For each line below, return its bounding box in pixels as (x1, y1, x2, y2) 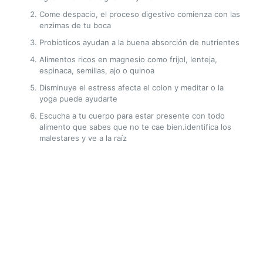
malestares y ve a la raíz (39, 133, 127, 143)
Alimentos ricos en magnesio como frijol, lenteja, (39, 55, 217, 64)
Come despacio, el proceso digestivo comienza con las (39, 9, 240, 19)
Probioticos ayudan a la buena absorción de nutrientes (39, 38, 240, 47)
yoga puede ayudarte (39, 94, 117, 103)
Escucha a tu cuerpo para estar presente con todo (39, 111, 225, 120)
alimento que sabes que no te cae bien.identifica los (39, 122, 231, 131)
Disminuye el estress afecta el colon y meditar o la (39, 83, 224, 92)
